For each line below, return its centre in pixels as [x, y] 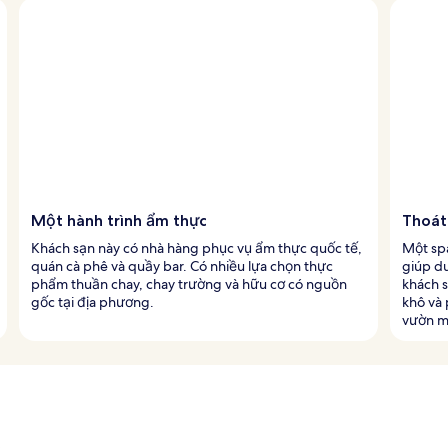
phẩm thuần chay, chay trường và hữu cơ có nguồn [189, 283]
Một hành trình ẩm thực [119, 220]
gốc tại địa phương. [92, 301]
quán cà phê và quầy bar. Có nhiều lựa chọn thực [182, 265]
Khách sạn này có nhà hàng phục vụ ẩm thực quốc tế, [196, 247]
